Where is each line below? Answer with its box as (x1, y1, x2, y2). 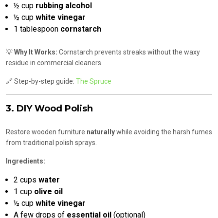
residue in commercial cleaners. (6, 59, 103, 67)
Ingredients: (6, 157, 45, 165)
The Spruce (76, 77, 111, 86)
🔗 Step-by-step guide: (6, 77, 76, 86)
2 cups (14, 175, 38, 185)
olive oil (34, 187, 63, 197)
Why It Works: (14, 48, 57, 56)
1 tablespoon (14, 24, 60, 34)
